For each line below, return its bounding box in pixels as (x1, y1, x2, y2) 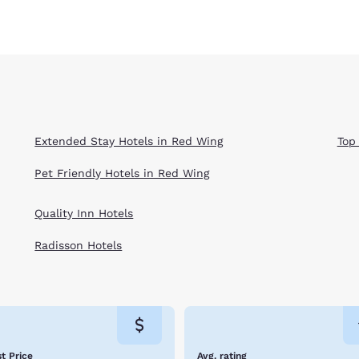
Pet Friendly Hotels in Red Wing (34, 166, 210, 179)
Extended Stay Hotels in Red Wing (34, 134, 224, 147)
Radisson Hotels (34, 239, 123, 252)
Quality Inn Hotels (34, 207, 134, 220)
